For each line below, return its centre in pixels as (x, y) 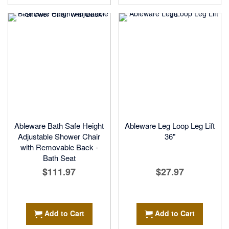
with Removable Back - (59, 147)
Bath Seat (59, 158)
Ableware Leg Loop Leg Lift (170, 126)
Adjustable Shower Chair (59, 136)
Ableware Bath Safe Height (59, 126)
